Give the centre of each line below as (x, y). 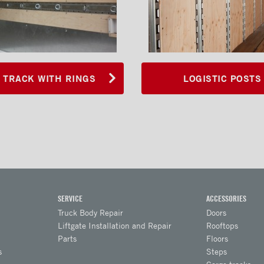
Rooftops (222, 226)
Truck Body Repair (90, 213)
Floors (217, 239)
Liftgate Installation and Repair (114, 226)
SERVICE (70, 198)
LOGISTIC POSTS (222, 78)
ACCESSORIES (227, 198)
